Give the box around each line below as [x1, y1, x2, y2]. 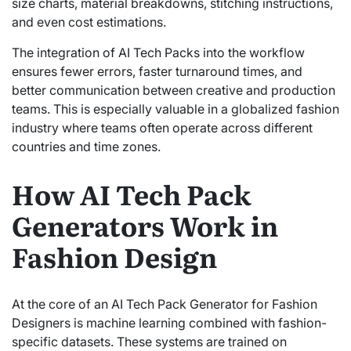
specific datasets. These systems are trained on [12, 333, 287, 349]
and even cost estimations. [12, 14, 166, 31]
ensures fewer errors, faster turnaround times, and [12, 63, 302, 80]
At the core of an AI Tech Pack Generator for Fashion [12, 295, 317, 312]
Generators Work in [12, 205, 278, 245]
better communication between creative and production [12, 82, 335, 99]
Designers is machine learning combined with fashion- [12, 314, 327, 331]
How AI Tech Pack [12, 174, 251, 214]
